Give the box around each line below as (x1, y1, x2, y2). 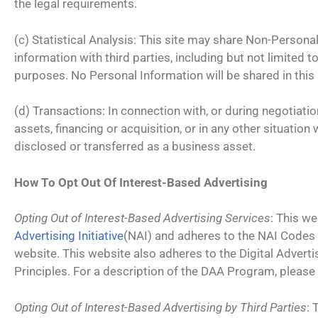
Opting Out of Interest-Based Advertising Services (14, 211, 270, 225)
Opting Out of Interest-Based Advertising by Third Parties (14, 300, 307, 314)
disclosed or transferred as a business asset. (14, 139, 256, 153)
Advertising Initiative (14, 229, 124, 243)
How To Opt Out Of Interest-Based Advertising (14, 175, 268, 190)
